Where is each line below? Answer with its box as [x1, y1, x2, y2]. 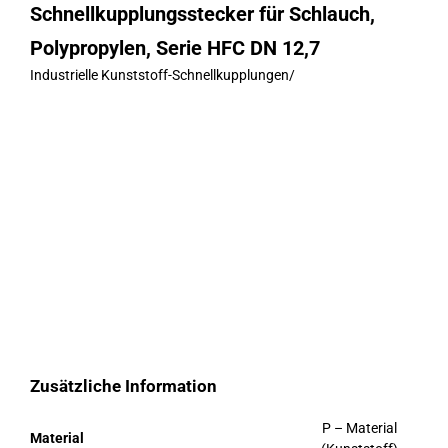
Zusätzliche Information [29, 376, 217, 397]
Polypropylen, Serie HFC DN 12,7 [29, 36, 320, 61]
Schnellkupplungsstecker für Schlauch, [29, 2, 375, 27]
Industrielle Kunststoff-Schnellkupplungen [29, 67, 289, 84]
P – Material [322, 420, 398, 437]
